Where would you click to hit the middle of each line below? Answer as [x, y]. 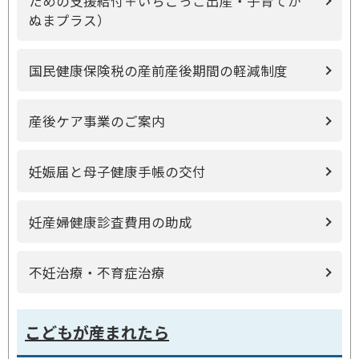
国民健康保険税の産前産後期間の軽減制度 [158, 71]
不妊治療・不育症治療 [97, 272]
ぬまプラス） [70, 20]
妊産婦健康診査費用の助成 [111, 222]
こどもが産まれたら [97, 332]
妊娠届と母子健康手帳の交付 [117, 171]
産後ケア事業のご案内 [97, 121]
